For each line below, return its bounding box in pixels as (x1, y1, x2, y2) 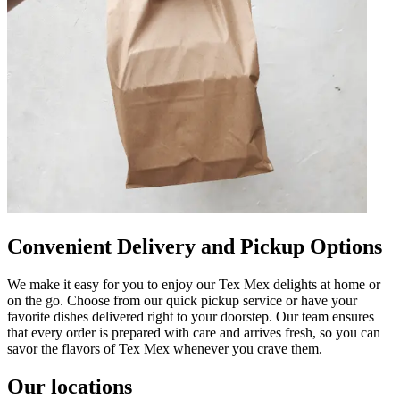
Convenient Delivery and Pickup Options (7, 234, 382, 258)
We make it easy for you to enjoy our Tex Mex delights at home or (7, 276, 380, 292)
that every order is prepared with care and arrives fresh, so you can (7, 324, 380, 340)
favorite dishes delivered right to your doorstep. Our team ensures (7, 308, 374, 324)
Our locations (7, 374, 132, 398)
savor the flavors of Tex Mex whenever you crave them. (7, 340, 322, 356)
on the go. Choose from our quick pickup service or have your (7, 292, 357, 308)
